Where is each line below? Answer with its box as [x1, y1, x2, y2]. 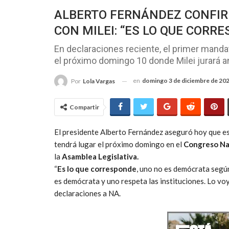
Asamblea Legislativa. [62, 152, 139, 162]
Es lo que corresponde [57, 164, 136, 174]
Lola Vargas [83, 77, 115, 85]
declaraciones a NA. [54, 189, 121, 198]
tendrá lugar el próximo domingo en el [54, 140, 184, 149]
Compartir [70, 103, 99, 111]
